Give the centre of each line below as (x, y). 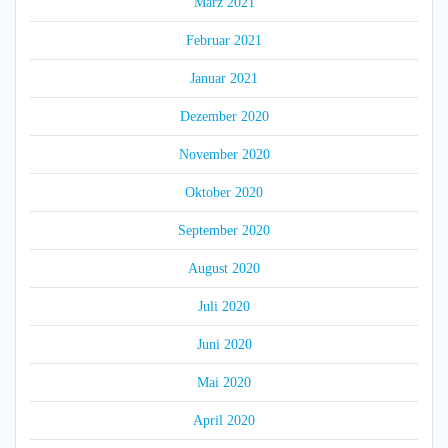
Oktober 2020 (224, 193)
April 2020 (224, 421)
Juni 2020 (224, 345)
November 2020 (224, 155)
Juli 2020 (224, 307)
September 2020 (224, 231)
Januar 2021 (224, 79)
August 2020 (224, 269)
